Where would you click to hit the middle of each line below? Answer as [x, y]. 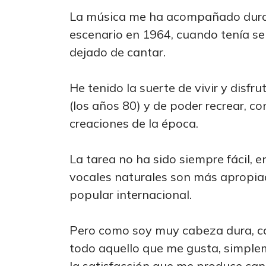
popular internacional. [131, 195]
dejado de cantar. [118, 52]
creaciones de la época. [134, 123]
